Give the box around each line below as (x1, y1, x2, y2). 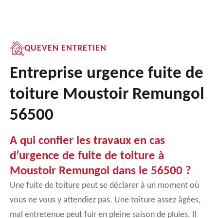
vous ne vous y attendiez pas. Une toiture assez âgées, (10, 196, 200, 205)
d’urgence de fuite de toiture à (10, 150, 164, 162)
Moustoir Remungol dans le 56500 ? (10, 165, 191, 177)
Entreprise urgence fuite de (10, 65, 203, 82)
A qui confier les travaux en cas (10, 135, 165, 147)
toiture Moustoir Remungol (10, 86, 204, 103)
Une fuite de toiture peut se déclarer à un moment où (10, 181, 199, 190)
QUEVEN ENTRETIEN (24, 44, 107, 53)
